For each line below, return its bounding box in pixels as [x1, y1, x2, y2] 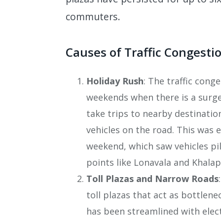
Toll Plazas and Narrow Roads [86, 173, 219, 185]
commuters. [66, 10, 120, 24]
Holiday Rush [86, 75, 144, 87]
